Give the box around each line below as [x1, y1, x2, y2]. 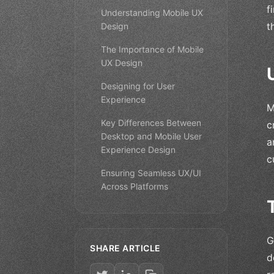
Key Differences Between [101, 117, 201, 128]
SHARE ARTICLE [90, 242, 161, 253]
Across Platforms [101, 180, 168, 191]
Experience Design [101, 144, 176, 155]
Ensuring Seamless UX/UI [101, 167, 201, 178]
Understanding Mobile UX [101, 7, 203, 18]
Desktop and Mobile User [101, 130, 202, 141]
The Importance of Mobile [101, 43, 204, 54]
